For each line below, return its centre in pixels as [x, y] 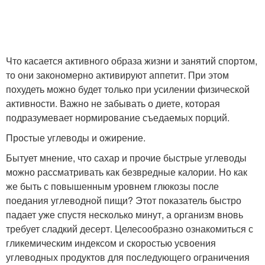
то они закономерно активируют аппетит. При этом [117, 75]
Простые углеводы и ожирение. [76, 138]
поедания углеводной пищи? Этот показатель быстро [124, 201]
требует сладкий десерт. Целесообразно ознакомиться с [130, 229]
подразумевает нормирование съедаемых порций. [118, 118]
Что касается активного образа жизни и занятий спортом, [132, 61]
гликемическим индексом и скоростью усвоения [111, 243]
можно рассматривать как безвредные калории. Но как [127, 172]
